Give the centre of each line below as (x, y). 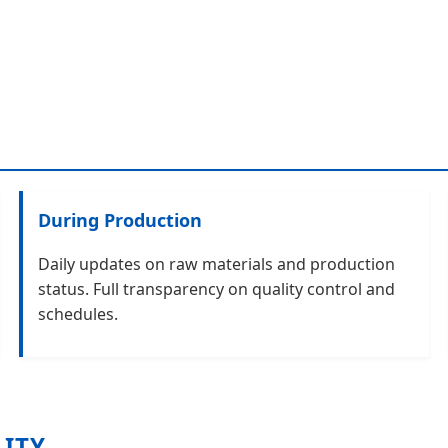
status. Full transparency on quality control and (217, 288)
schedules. (78, 313)
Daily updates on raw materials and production (217, 263)
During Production (120, 219)
